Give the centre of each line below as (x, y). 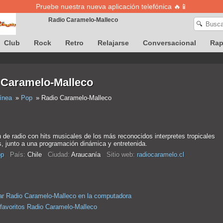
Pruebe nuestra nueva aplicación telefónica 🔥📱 (111, 6)
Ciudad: (58, 155)
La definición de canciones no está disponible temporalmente (191, 70)
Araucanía (88, 155)
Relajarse (113, 43)
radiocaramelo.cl (160, 155)
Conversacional (169, 43)
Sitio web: (120, 155)
